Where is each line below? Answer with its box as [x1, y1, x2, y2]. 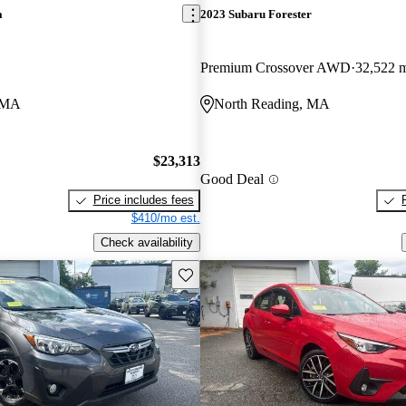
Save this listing [177, 266, 262, 280]
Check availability [100, 236, 193, 250]
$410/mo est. [130, 211, 200, 226]
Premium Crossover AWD [199, 59, 351, 75]
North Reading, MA [213, 95, 330, 111]
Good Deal [199, 171, 264, 188]
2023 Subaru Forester [199, 6, 312, 21]
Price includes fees [92, 193, 194, 208]
